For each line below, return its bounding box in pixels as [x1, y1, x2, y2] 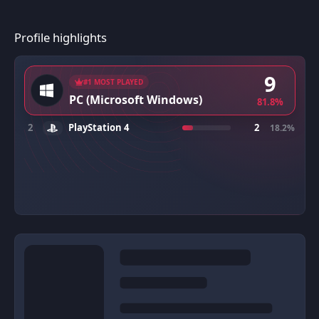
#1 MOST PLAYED [83, 76, 143, 87]
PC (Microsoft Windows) [68, 91, 202, 108]
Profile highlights [14, 28, 107, 46]
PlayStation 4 [68, 121, 129, 134]
